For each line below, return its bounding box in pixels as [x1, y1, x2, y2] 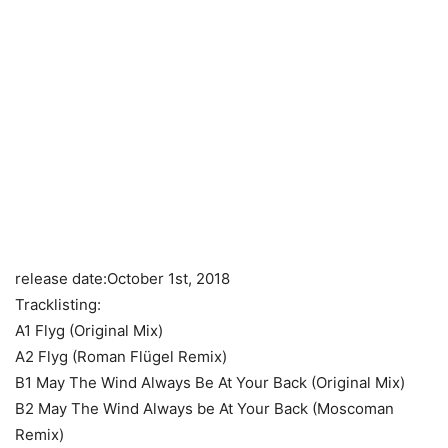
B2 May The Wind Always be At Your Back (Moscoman [15, 398, 394, 418]
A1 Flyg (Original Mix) [15, 320, 163, 340]
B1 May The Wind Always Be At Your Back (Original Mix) [15, 372, 405, 392]
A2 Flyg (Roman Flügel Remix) [15, 346, 227, 366]
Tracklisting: [15, 294, 101, 314]
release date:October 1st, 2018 [15, 268, 230, 288]
